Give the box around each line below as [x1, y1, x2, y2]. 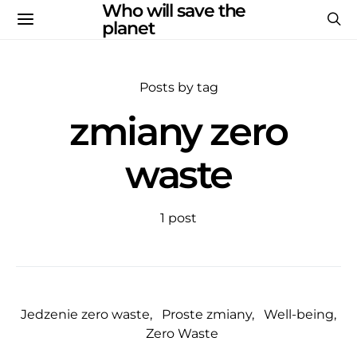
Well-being [264, 307, 334, 322]
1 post [160, 210, 197, 226]
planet [102, 17, 155, 39]
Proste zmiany [162, 307, 252, 322]
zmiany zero [69, 108, 288, 155]
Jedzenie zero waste [21, 307, 150, 322]
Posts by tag [139, 80, 218, 95]
